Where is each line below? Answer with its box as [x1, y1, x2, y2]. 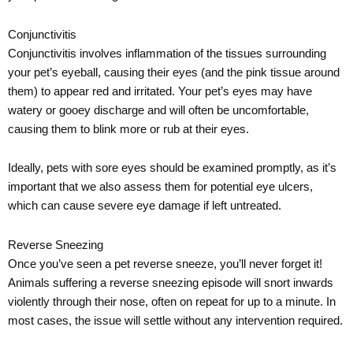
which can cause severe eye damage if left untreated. [8, 195, 281, 218]
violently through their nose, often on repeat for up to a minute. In [8, 291, 336, 314]
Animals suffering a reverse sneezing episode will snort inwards [8, 272, 333, 295]
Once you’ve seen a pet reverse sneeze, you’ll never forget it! [8, 253, 322, 276]
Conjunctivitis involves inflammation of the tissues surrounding [8, 43, 326, 65]
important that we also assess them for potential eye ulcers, [8, 176, 313, 199]
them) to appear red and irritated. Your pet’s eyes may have [8, 80, 312, 103]
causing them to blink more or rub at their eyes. [8, 118, 249, 141]
